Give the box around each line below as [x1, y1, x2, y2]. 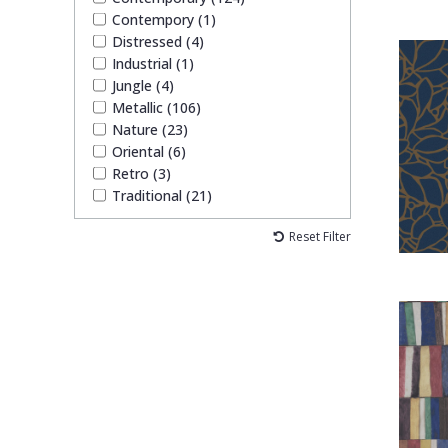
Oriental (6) [111, 141, 186, 161]
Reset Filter [288, 227, 351, 245]
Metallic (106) [111, 97, 201, 117]
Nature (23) [111, 119, 188, 139]
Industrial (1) [111, 53, 194, 73]
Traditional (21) [111, 185, 212, 205]
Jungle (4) [111, 75, 174, 95]
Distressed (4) [111, 31, 204, 51]
